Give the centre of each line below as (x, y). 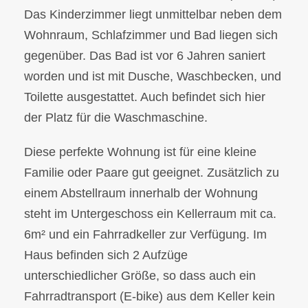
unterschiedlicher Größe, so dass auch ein (140, 276)
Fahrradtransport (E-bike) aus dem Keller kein (150, 297)
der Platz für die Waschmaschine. (116, 118)
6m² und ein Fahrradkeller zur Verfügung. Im (145, 235)
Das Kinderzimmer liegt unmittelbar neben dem (153, 15)
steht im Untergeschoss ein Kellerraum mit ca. (150, 214)
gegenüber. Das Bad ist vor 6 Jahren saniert (145, 56)
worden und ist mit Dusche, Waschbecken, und (153, 77)
